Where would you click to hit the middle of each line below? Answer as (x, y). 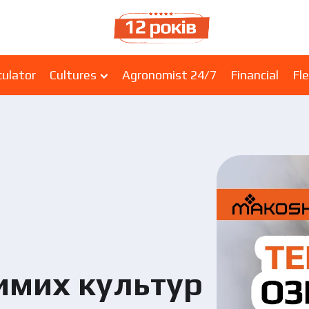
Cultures (73, 75)
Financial (254, 75)
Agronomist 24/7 (169, 75)
